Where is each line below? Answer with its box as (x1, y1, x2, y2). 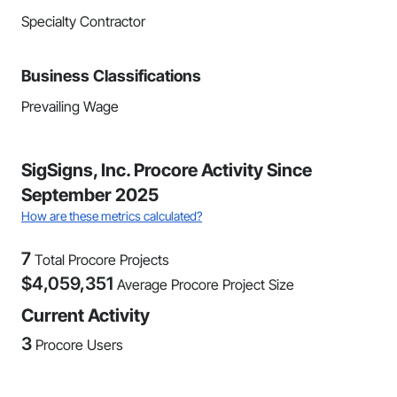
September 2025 (21, 184, 159, 206)
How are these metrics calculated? (21, 208, 202, 223)
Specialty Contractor (21, 12, 145, 30)
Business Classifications (21, 66, 201, 85)
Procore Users (35, 336, 123, 354)
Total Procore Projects (35, 251, 169, 269)
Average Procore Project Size (117, 276, 294, 293)
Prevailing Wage (21, 97, 119, 115)
